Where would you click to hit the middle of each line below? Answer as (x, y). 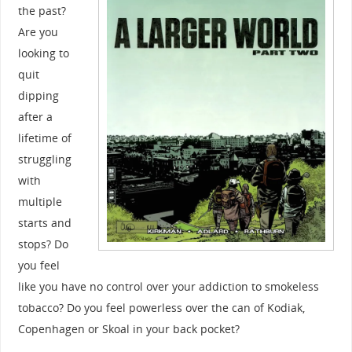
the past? (42, 10)
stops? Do (43, 244)
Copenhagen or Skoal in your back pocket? (128, 328)
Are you (38, 31)
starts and (44, 222)
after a (35, 116)
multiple (40, 201)
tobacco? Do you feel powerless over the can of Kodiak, (161, 307)
